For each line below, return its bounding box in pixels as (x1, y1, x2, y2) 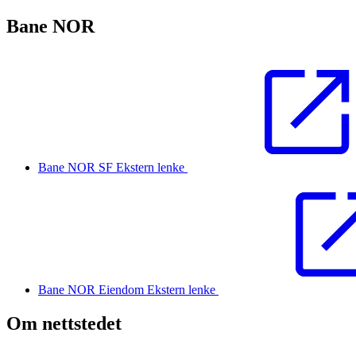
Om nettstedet (6, 313, 122, 335)
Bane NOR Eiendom (38, 283, 147, 297)
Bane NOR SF (38, 161, 116, 175)
